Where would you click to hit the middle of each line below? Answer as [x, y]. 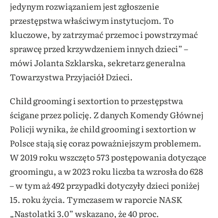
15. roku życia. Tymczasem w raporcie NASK [96, 199]
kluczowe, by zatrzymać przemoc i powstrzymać [104, 34]
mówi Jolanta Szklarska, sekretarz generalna [98, 62]
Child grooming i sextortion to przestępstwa [96, 100]
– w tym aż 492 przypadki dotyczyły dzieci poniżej [105, 185]
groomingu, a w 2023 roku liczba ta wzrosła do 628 [106, 171]
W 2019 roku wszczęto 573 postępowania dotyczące [108, 157]
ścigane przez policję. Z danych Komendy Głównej [107, 114]
